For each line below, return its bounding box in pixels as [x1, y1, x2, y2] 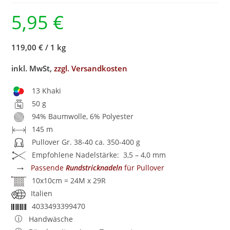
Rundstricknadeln [66, 162, 123, 172]
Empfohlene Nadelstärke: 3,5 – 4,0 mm [32, 149, 166, 160]
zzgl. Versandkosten [54, 63, 128, 73]
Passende [31, 162, 66, 172]
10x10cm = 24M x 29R [32, 175, 106, 185]
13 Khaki [32, 85, 62, 95]
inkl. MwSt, [11, 63, 54, 73]
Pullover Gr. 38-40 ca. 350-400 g [32, 137, 141, 147]
